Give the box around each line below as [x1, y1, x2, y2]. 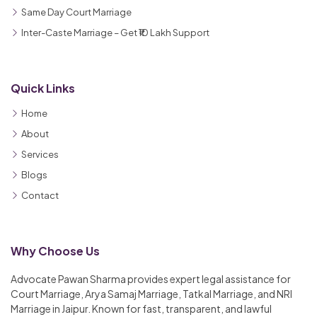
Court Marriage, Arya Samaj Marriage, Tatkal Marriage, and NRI [11, 287, 292, 300]
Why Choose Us [11, 243, 100, 258]
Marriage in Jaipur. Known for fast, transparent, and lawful [11, 301, 272, 315]
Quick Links [11, 80, 75, 96]
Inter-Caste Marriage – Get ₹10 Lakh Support [21, 26, 209, 38]
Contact [21, 189, 59, 201]
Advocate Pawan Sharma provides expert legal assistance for [11, 272, 291, 285]
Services [21, 148, 59, 160]
